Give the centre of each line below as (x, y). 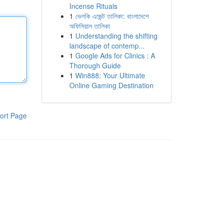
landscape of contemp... (107, 46)
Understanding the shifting (116, 36)
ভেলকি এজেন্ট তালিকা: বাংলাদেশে (112, 16)
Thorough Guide (95, 65)
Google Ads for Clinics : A (115, 55)
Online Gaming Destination (111, 85)
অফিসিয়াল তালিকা (89, 26)
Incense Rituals (93, 6)
